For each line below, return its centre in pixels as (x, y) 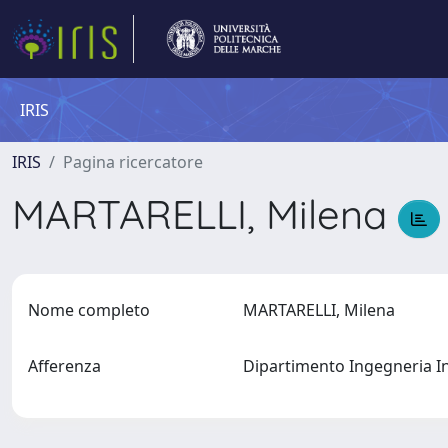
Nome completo (89, 310)
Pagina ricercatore (133, 162)
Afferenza (64, 366)
